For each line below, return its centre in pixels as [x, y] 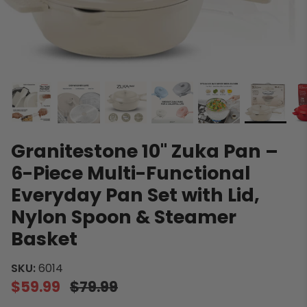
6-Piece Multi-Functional [131, 173]
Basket [44, 239]
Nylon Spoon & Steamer [124, 217]
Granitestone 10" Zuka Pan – [145, 151]
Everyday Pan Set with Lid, [135, 195]
